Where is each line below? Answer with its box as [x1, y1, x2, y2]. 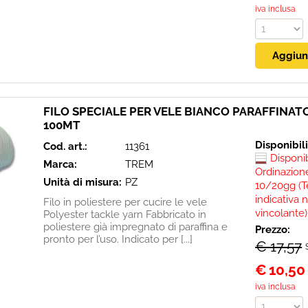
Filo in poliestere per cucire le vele [43, 196, 207, 208]
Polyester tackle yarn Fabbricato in [43, 208, 206, 221]
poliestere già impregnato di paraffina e [43, 221, 228, 233]
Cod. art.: [43, 140, 87, 153]
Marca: [43, 158, 77, 170]
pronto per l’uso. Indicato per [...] [43, 233, 192, 245]
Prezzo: [255, 223, 294, 236]
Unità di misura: [43, 176, 122, 188]
